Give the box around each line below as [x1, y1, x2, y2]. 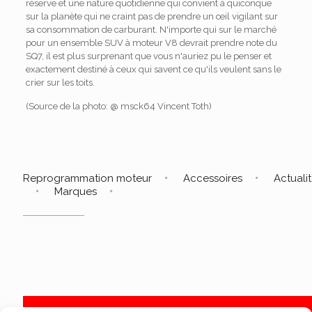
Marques [54, 185, 97, 198]
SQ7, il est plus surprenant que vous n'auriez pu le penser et [25, 51, 272, 62]
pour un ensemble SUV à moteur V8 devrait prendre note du [25, 38, 277, 49]
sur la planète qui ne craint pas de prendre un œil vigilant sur [25, 11, 278, 22]
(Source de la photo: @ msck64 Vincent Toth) [25, 101, 212, 112]
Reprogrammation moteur [23, 172, 152, 185]
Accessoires [183, 172, 242, 185]
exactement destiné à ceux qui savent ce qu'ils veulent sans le [25, 64, 281, 75]
